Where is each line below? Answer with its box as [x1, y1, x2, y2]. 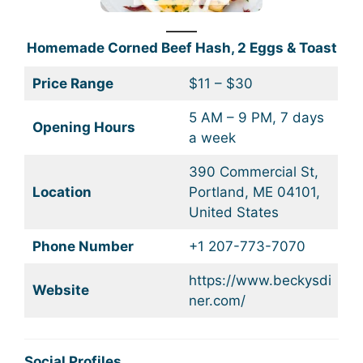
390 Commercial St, [188, 163, 318, 180]
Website [32, 281, 89, 298]
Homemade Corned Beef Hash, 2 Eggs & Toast [26, 39, 337, 56]
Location [32, 183, 92, 200]
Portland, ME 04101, [188, 183, 320, 200]
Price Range [32, 75, 113, 92]
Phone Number [32, 237, 134, 254]
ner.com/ [188, 292, 246, 309]
